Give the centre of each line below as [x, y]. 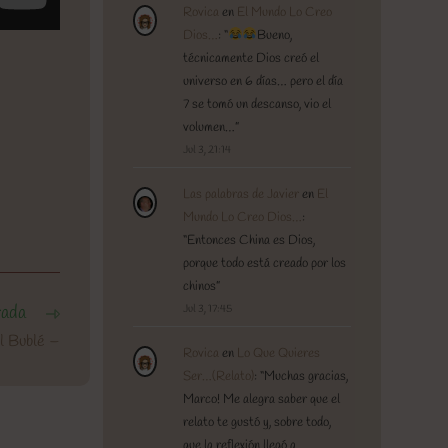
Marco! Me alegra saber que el [261, 400]
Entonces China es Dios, [250, 241]
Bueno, [275, 35]
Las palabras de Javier [240, 195]
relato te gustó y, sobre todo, [256, 423]
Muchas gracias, [305, 377]
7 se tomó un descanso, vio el [256, 104]
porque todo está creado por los [264, 264]
